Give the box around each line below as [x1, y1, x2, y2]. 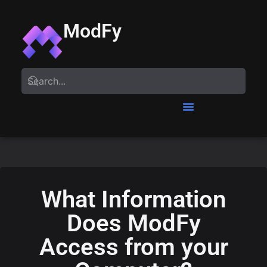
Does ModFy [66, 209, 201, 237]
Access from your [39, 232, 228, 261]
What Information [41, 185, 226, 213]
